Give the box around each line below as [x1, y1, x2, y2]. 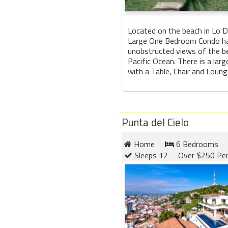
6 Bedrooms [174, 138, 218, 150]
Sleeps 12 [132, 149, 168, 161]
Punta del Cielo [122, 114, 189, 130]
